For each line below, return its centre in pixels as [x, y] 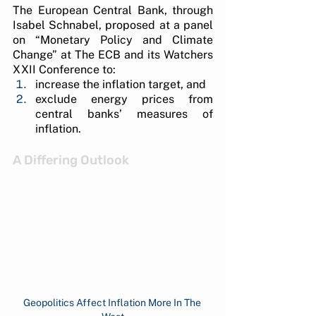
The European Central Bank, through [113, 10]
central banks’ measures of [124, 114]
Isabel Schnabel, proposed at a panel [113, 25]
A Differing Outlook [71, 160]
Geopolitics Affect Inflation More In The [113, 303]
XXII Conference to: [64, 69]
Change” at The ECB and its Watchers [113, 54]
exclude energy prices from [124, 99]
